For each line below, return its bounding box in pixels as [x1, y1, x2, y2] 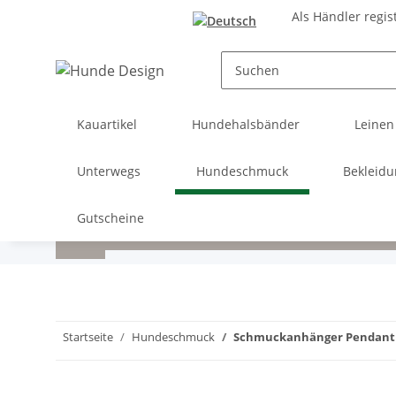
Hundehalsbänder [191, 115, 300, 133]
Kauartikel [77, 115, 137, 133]
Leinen [354, 115, 394, 133]
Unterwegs [77, 162, 141, 179]
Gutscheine [77, 209, 144, 226]
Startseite [63, 328, 113, 345]
